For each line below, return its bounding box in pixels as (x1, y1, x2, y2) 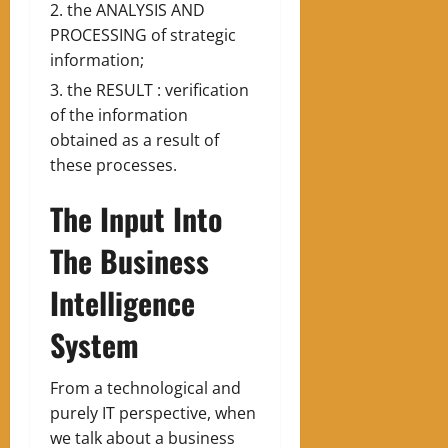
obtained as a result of (50, 129, 219, 152)
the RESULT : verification (67, 79, 249, 102)
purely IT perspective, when (50, 402, 256, 425)
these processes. (50, 154, 177, 177)
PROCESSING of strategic (50, 24, 236, 47)
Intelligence (50, 280, 195, 326)
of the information (50, 104, 188, 127)
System (50, 322, 139, 368)
